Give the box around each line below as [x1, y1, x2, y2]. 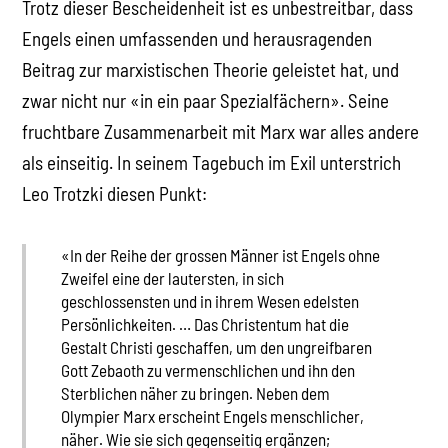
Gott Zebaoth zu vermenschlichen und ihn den [60, 359, 355, 380]
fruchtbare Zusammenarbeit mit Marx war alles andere [22, 120, 420, 144]
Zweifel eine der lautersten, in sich [60, 267, 284, 288]
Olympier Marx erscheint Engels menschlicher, [60, 405, 364, 426]
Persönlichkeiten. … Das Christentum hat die [60, 313, 349, 334]
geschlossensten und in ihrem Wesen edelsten [60, 290, 359, 311]
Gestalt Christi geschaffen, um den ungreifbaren [60, 336, 372, 357]
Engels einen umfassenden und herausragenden [22, 27, 373, 51]
